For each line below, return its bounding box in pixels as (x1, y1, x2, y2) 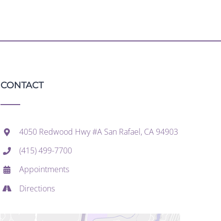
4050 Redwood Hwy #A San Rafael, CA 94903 (19, 126, 178, 137)
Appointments (19, 164, 69, 175)
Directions (19, 183, 55, 194)
